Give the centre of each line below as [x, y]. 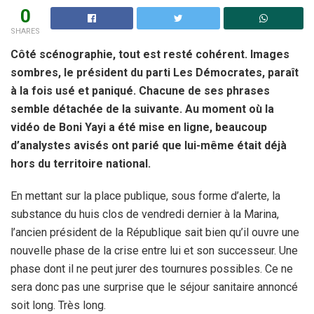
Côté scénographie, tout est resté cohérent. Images [150, 54]
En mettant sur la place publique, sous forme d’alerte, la [145, 196]
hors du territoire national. [81, 163]
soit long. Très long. [58, 305]
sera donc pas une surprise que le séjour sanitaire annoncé [154, 287]
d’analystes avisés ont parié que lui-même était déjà [149, 145]
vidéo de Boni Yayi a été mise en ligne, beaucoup [139, 127]
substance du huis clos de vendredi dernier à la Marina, [145, 214]
